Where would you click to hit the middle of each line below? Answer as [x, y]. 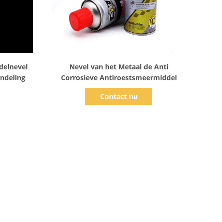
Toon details [117, 61]
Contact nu [119, 96]
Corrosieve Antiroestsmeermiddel [119, 78]
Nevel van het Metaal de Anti [119, 67]
